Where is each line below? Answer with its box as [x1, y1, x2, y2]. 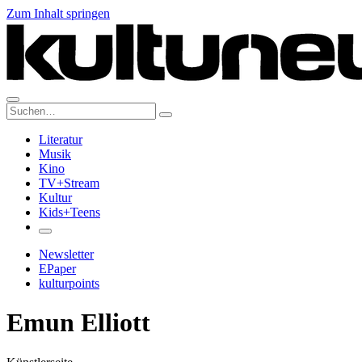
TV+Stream [39, 176, 99, 190]
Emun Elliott [6, 308, 150, 338]
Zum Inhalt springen [6, 6, 110, 20]
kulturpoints [39, 276, 99, 290]
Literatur [39, 133, 82, 146]
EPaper [39, 262, 76, 276]
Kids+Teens [39, 205, 100, 219]
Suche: [6, 102, 40, 116]
